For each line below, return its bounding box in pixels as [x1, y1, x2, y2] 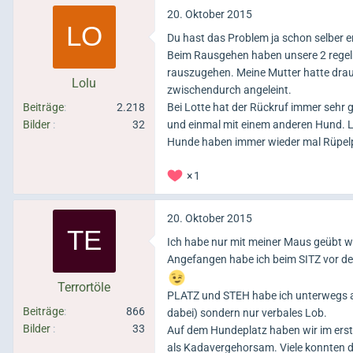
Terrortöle [58, 279, 110, 295]
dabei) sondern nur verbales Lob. [167, 306, 327, 319]
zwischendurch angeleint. [167, 83, 292, 96]
